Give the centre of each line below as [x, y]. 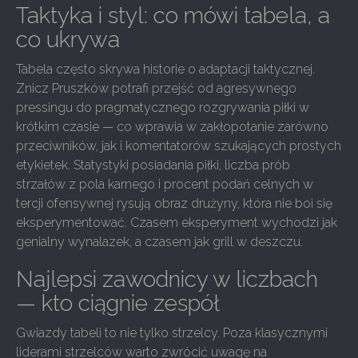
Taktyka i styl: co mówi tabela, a [173, 16]
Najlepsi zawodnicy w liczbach [167, 279]
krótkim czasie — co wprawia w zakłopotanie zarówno [172, 127]
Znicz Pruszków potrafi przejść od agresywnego [156, 88]
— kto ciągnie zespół [118, 303]
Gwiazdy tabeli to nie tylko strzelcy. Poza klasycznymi [172, 333]
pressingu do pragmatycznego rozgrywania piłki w [163, 107]
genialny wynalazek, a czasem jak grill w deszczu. [159, 242]
